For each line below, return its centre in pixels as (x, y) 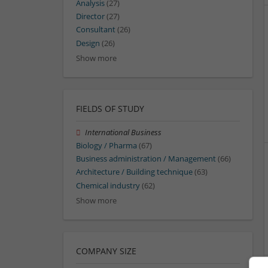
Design (88, 43)
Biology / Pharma (106, 145)
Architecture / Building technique (134, 172)
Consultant (96, 30)
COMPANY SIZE (106, 251)
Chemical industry (108, 185)
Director (90, 17)
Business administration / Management (146, 159)
